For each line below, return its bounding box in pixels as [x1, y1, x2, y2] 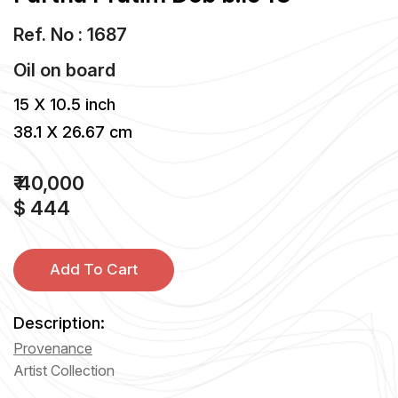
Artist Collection [13, 361, 115, 379]
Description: [13, 313, 105, 332]
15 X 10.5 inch [13, 94, 115, 114]
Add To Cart [50, 260, 138, 279]
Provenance [13, 338, 92, 357]
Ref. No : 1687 [13, 23, 127, 45]
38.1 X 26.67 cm [13, 122, 132, 141]
